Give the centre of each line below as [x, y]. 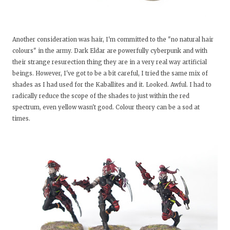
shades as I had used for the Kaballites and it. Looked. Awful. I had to [112, 85]
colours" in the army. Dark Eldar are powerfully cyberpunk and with [110, 51]
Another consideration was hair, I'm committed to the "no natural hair [113, 40]
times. [22, 119]
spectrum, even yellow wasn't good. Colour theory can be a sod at [106, 108]
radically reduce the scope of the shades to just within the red [101, 96]
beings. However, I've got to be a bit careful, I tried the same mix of [110, 74]
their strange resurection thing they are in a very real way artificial [110, 62]
